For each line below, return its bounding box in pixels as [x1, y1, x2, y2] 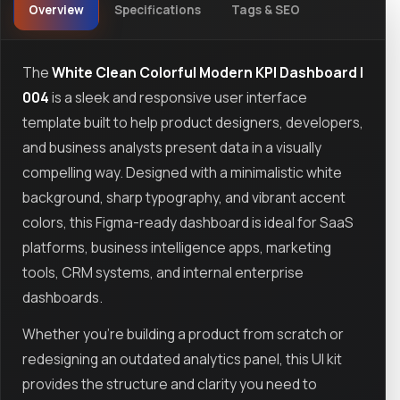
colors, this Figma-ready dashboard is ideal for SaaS [22, 212, 354, 232]
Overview [28, 2, 84, 19]
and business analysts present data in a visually [22, 137, 321, 157]
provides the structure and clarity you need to [22, 374, 317, 395]
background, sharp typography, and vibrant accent [22, 187, 346, 207]
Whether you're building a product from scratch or [22, 324, 344, 345]
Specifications [113, 2, 201, 19]
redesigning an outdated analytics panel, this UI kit [22, 349, 342, 370]
